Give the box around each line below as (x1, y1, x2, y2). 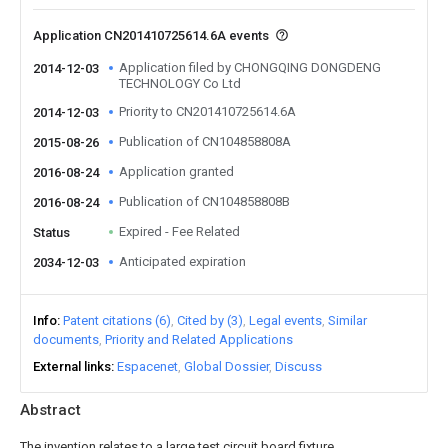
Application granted (119, 164, 234, 179)
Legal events (249, 313, 322, 328)
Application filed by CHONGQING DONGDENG (119, 60, 381, 75)
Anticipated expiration (119, 254, 246, 269)
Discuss (275, 359, 322, 374)
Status (33, 225, 70, 240)
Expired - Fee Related (119, 224, 240, 239)
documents (33, 332, 99, 347)
